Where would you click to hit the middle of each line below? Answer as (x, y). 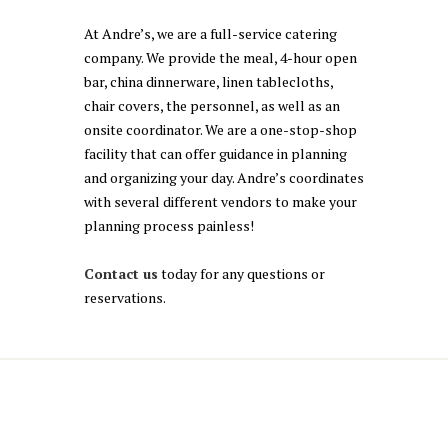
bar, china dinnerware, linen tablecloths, (208, 82)
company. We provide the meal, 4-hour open (220, 58)
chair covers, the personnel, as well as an (212, 106)
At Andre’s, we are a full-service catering (210, 34)
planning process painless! (169, 226)
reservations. (125, 298)
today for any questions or (241, 274)
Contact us (121, 274)
